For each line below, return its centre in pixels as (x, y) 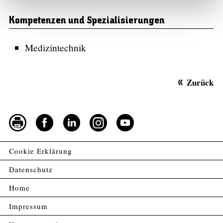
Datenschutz (31, 169)
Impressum (28, 206)
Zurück (200, 82)
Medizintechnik (56, 47)
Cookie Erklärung (41, 151)
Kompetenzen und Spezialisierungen (87, 21)
